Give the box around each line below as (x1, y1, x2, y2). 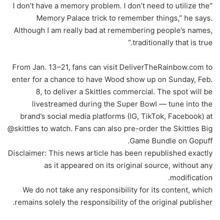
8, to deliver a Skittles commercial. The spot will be (36, 86, 213, 96)
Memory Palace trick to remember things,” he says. (36, 13, 213, 23)
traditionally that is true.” (133, 37, 213, 47)
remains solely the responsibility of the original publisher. (15, 197, 213, 207)
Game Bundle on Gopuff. (130, 136, 213, 145)
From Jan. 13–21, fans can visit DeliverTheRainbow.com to (12, 62, 213, 72)
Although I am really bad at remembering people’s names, (14, 25, 213, 35)
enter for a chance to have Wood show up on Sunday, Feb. (12, 74, 213, 84)
